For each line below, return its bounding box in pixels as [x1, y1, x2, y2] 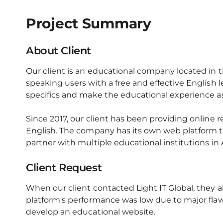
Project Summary [26, 15, 151, 32]
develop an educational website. [26, 207, 155, 217]
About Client [26, 44, 91, 57]
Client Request [26, 161, 102, 174]
